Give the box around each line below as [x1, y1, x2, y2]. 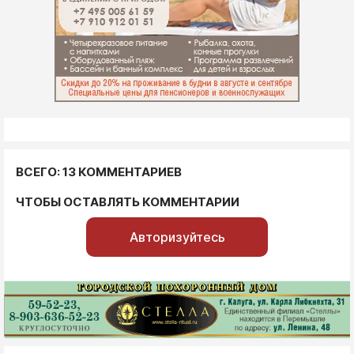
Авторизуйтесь [129, 229, 225, 245]
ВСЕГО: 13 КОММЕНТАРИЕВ [16, 164, 182, 179]
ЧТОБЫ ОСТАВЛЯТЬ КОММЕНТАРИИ [16, 194, 239, 209]
